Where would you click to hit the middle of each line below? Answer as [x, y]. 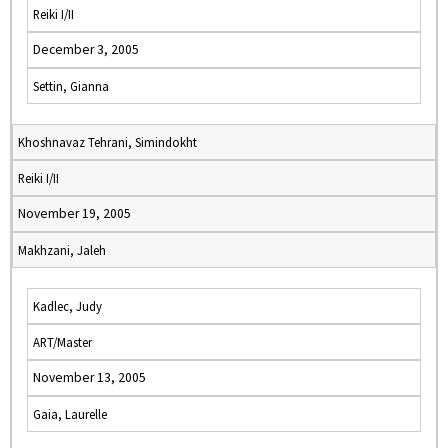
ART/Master [62, 342]
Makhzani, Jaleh [62, 250]
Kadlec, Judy [67, 306]
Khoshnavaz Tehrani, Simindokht [107, 142]
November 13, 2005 [89, 377]
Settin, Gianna [71, 86]
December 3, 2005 [86, 49]
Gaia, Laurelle [70, 414]
